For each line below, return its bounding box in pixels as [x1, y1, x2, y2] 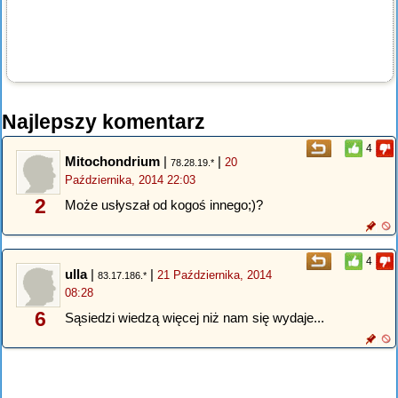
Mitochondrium [65, 154, 160, 170]
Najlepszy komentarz [2, 111, 205, 134]
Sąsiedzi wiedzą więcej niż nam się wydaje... [65, 309, 324, 325]
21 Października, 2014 [157, 268, 272, 283]
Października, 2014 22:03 [65, 173, 195, 187]
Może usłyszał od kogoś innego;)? [65, 196, 263, 212]
